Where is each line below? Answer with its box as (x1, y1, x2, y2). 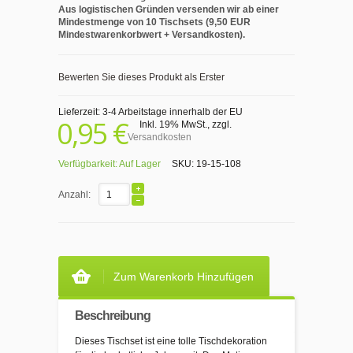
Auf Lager (119, 158, 161, 170)
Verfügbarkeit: (58, 158, 119, 170)
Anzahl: (58, 189, 91, 201)
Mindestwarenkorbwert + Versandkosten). (58, 29, 245, 41)
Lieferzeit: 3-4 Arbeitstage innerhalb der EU (58, 106, 243, 118)
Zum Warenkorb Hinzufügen (113, 270, 254, 284)
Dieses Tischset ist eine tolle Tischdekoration (75, 336, 267, 347)
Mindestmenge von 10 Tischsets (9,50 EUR (58, 17, 251, 28)
